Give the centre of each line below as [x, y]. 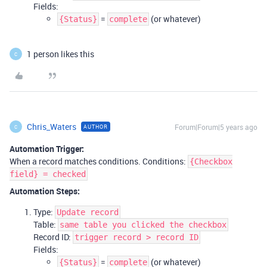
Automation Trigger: [47, 149]
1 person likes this [60, 54]
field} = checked [48, 174]
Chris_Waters [52, 127]
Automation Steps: [45, 191]
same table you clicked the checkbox [143, 225]
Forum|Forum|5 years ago [216, 127]
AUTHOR [96, 127]
